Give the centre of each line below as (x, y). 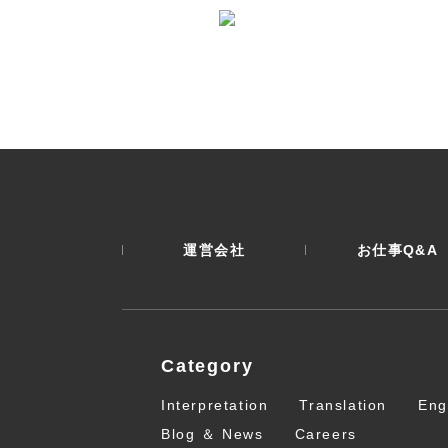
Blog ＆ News (212, 434)
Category (207, 366)
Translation (343, 405)
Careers (325, 434)
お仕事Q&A (397, 250)
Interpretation (215, 405)
